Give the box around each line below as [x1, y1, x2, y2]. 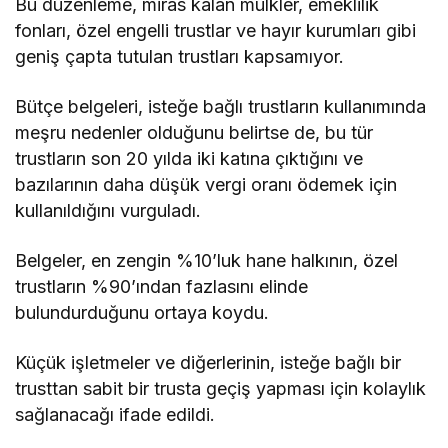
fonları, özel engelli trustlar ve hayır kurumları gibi [15, 19, 417, 41]
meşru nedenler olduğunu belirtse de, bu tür [15, 121, 374, 143]
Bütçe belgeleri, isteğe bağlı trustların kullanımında [15, 95, 427, 117]
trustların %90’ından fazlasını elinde [15, 275, 309, 297]
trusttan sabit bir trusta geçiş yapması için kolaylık [15, 377, 427, 399]
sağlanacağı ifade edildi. [15, 403, 216, 425]
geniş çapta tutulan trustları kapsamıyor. [15, 45, 345, 67]
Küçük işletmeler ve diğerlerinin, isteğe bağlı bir [15, 351, 402, 373]
